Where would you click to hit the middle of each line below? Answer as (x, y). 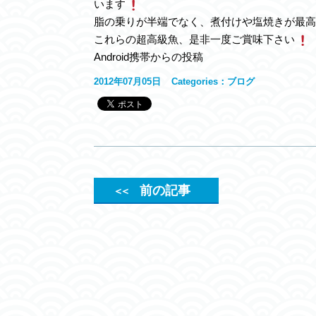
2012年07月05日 (127, 81)
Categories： (199, 81)
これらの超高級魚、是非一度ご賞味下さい (194, 39)
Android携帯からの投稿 (148, 57)
